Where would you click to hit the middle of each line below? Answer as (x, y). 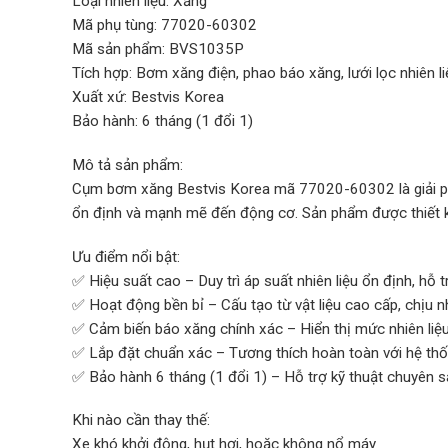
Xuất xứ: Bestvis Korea (148, 97)
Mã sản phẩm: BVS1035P (158, 49)
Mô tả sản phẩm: (127, 164)
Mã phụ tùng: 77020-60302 (164, 25)
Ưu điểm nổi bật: (126, 256)
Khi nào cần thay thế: (141, 420)
